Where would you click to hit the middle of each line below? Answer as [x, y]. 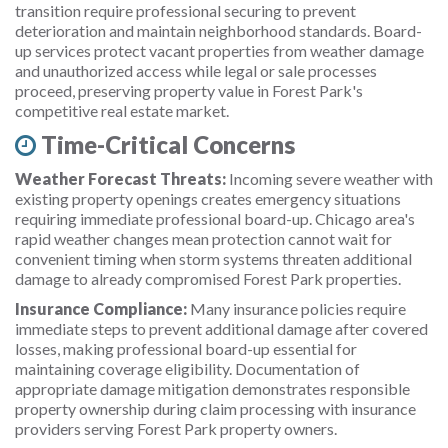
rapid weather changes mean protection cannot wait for [203, 238]
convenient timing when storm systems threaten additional [213, 258]
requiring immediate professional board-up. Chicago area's [215, 218]
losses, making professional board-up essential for [186, 348]
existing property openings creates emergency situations [208, 198]
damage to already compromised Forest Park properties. [208, 278]
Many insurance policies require [296, 308]
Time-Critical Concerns [165, 144]
